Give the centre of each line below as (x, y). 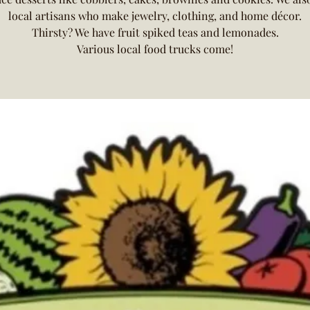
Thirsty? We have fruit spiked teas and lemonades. (155, 32)
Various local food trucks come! (155, 49)
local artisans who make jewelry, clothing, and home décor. (155, 16)
